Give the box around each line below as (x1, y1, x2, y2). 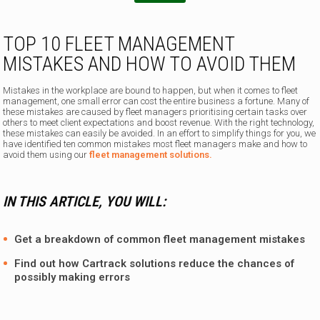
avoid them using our (3, 149, 90, 161)
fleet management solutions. (89, 149, 213, 161)
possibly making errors (14, 271, 131, 284)
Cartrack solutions (82, 257, 176, 271)
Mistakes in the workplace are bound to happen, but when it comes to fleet (3, 85, 299, 96)
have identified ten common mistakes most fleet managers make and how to (3, 139, 308, 150)
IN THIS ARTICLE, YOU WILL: (3, 193, 166, 211)
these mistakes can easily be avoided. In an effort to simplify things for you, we (3, 128, 316, 139)
